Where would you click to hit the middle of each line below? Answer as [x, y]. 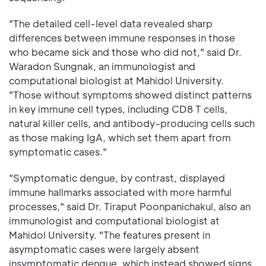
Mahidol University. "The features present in [110, 235]
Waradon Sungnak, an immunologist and [102, 66]
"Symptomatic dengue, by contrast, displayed [117, 178]
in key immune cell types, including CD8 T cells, [118, 109]
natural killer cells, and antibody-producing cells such [132, 123]
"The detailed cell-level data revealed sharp [111, 23]
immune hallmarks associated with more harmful [120, 192]
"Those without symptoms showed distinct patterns [130, 95]
